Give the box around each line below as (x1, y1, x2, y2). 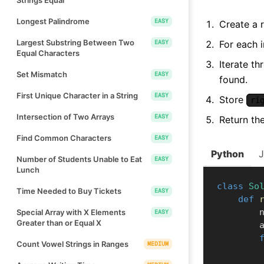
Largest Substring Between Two (16, 37, 134, 47)
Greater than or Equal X (16, 217, 101, 227)
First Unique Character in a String (16, 90, 138, 100)
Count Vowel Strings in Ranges (16, 239, 128, 249)
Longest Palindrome (16, 16, 90, 26)
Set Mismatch (16, 69, 67, 79)
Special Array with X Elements (16, 207, 126, 217)
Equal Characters (16, 48, 80, 58)
